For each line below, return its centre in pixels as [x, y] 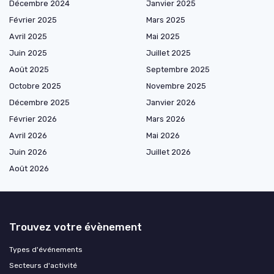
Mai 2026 [163, 135]
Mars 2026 [166, 119]
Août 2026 [29, 168]
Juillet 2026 [168, 152]
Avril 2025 [28, 36]
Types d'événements [46, 249]
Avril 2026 [28, 135]
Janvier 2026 [171, 102]
